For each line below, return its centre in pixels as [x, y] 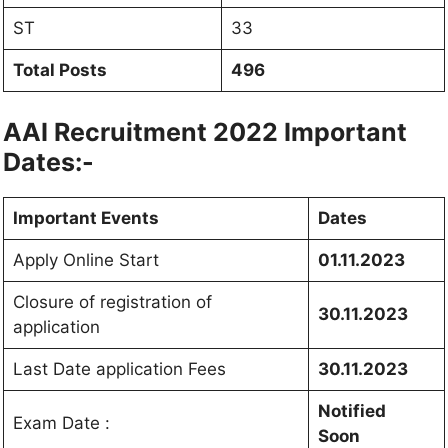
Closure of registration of [112, 302]
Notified [351, 411]
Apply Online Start [85, 260]
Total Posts [59, 69]
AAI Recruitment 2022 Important [205, 132]
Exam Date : [61, 423]
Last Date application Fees [119, 369]
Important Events [85, 218]
